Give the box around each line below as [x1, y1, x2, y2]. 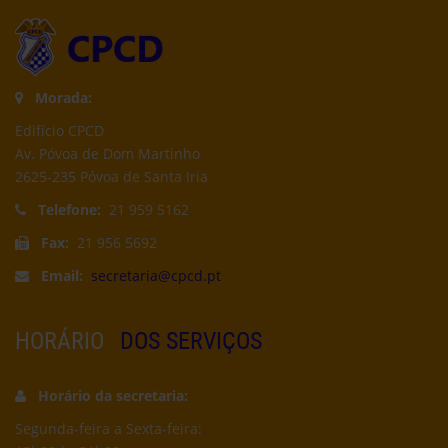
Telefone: [26, 200, 109, 220]
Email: [29, 266, 87, 286]
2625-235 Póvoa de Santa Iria [15, 167, 208, 187]
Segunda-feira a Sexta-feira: [15, 419, 202, 439]
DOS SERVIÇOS [114, 324, 262, 357]
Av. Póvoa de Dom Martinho [15, 144, 200, 164]
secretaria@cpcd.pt [91, 266, 221, 286]
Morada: [23, 88, 100, 108]
